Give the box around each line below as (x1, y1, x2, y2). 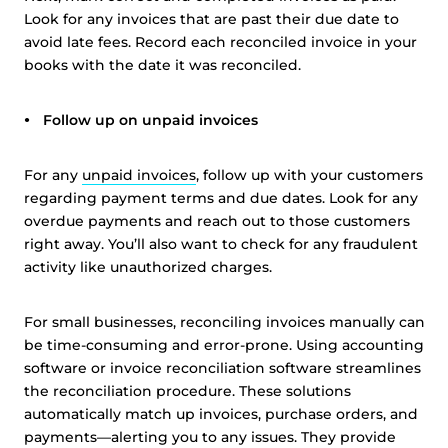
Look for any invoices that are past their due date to (24, 10, 399, 28)
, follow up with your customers (196, 166, 423, 184)
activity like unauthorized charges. (24, 258, 272, 276)
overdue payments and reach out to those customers (24, 212, 410, 230)
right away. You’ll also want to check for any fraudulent (24, 235, 418, 253)
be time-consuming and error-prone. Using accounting (24, 336, 424, 354)
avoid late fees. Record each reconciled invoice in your (24, 33, 417, 51)
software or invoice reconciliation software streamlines (24, 359, 421, 377)
